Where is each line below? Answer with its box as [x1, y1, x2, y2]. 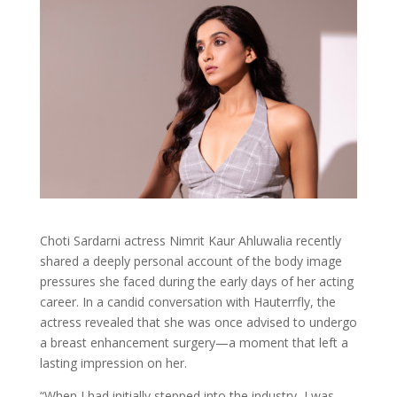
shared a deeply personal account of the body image [39, 252, 342, 269]
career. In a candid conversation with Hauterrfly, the [39, 292, 336, 310]
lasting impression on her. [39, 354, 187, 371]
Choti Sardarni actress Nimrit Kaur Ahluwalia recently [39, 231, 341, 249]
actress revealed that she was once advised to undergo [39, 313, 357, 331]
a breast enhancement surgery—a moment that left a [39, 333, 348, 351]
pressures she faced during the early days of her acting [39, 272, 354, 290]
